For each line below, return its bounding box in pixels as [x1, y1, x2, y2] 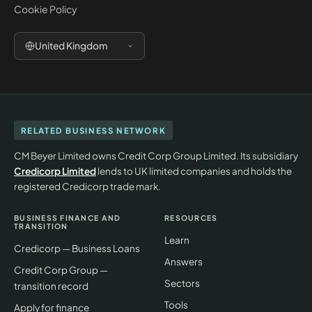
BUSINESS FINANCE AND [14, 213, 121, 223]
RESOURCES [164, 213, 218, 223]
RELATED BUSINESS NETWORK [20, 125, 166, 136]
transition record [14, 279, 88, 292]
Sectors [164, 276, 200, 289]
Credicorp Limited [14, 165, 96, 178]
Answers [164, 255, 203, 267]
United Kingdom [35, 39, 108, 52]
